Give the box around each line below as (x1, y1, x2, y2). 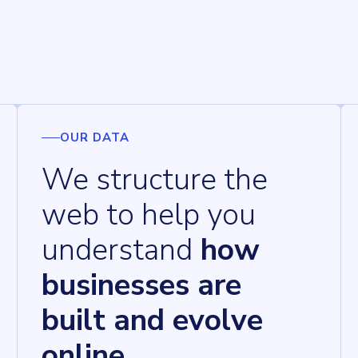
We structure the (42, 159, 268, 201)
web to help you (42, 194, 257, 236)
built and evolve (42, 300, 264, 341)
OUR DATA (59, 129, 129, 146)
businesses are (42, 265, 242, 306)
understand (42, 229, 193, 271)
